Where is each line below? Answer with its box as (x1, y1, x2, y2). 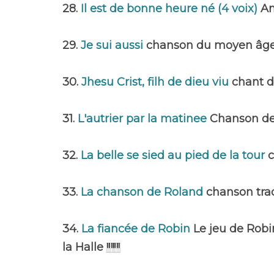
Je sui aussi (81, 39, 146, 52)
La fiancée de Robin (81, 222, 193, 235)
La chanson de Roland (81, 185, 206, 199)
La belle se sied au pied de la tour (81, 149, 268, 162)
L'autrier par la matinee (78, 112, 210, 125)
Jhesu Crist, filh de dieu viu (81, 75, 232, 89)
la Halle (62, 240, 106, 254)
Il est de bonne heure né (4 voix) (81, 2, 261, 15)
